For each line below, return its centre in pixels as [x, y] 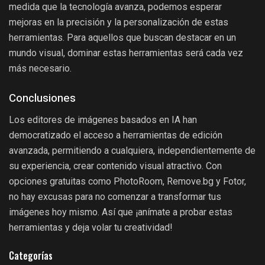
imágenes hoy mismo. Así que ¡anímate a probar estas [121, 212]
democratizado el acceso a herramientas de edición [116, 135]
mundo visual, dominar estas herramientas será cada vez [126, 53]
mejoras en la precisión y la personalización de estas [119, 22]
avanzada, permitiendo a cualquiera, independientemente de [132, 151]
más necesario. [40, 68]
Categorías [31, 256]
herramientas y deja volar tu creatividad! [91, 228]
